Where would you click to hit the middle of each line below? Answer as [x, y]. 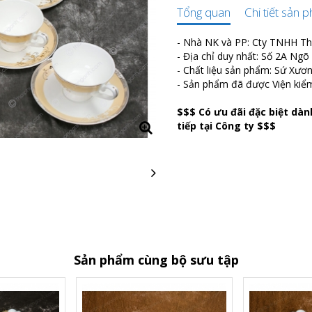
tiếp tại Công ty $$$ [226, 126]
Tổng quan [204, 12]
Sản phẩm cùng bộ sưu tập [156, 260]
